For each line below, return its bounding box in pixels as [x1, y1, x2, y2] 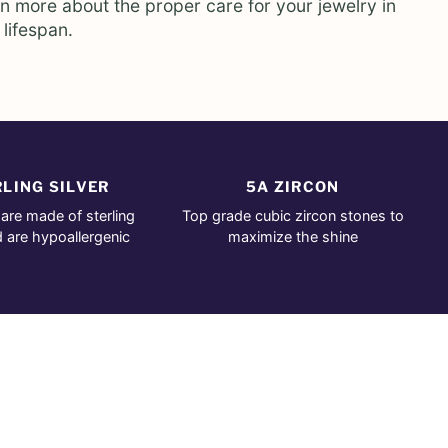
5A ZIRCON [245, 178, 340, 196]
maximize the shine [227, 228, 358, 246]
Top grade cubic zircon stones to [181, 207, 404, 225]
